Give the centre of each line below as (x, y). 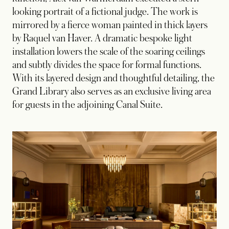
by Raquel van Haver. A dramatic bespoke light (102, 38)
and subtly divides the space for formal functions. (107, 65)
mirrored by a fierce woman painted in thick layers (110, 25)
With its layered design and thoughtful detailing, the (113, 78)
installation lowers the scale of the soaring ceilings (109, 51)
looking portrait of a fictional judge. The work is (105, 12)
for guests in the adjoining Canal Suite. (87, 105)
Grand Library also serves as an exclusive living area (112, 91)
